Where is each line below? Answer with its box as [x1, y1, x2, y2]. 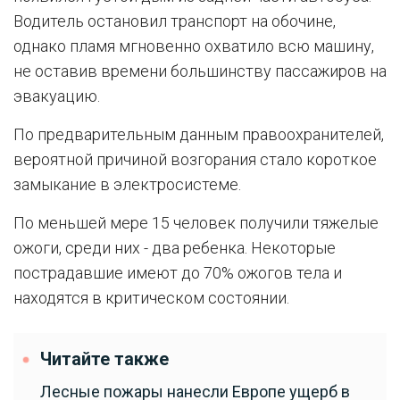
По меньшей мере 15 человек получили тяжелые [13, 213, 379, 232]
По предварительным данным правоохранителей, [13, 125, 384, 144]
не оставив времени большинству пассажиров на [13, 62, 387, 80]
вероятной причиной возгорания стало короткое [13, 150, 377, 169]
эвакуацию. [13, 87, 100, 105]
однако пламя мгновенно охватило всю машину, [13, 37, 374, 55]
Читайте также [40, 349, 169, 370]
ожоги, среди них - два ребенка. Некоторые [13, 238, 336, 257]
